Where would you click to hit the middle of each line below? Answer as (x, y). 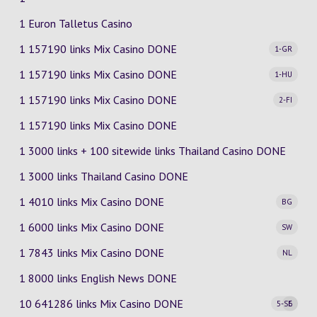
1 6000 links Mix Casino (76, 227)
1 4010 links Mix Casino (76, 202)
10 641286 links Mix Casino (86, 304)
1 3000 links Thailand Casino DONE (103, 176)
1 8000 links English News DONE (98, 278)
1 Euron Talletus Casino (75, 23)
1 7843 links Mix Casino (76, 253)
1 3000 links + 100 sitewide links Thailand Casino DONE (152, 151)
